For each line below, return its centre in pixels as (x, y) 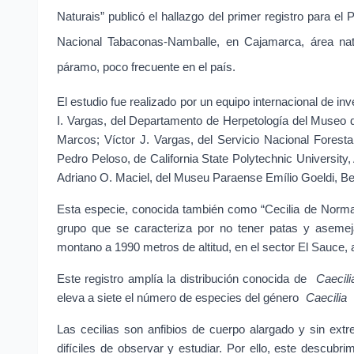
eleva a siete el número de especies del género (179, 298)
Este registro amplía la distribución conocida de (184, 279)
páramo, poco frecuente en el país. (146, 68)
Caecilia (326, 298)
